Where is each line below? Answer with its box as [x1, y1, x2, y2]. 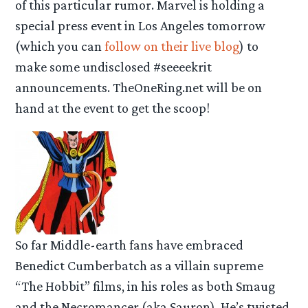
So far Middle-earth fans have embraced [15, 236, 244, 252]
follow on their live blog [104, 38, 240, 54]
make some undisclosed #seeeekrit [15, 58, 212, 74]
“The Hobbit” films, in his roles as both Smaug [15, 278, 276, 294]
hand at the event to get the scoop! [15, 100, 210, 115]
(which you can [15, 38, 105, 54]
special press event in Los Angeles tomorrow [15, 17, 266, 33]
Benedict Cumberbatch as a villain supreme [15, 257, 264, 273]
